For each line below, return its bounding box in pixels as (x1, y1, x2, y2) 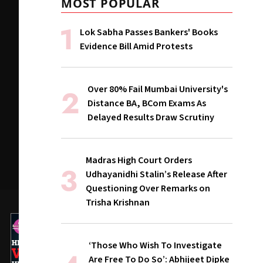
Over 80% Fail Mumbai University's (87, 83, 228, 96)
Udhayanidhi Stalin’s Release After (86, 168, 227, 181)
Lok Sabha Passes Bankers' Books (80, 26, 218, 39)
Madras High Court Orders (86, 154, 192, 167)
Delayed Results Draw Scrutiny (87, 111, 214, 124)
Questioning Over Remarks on (86, 182, 210, 195)
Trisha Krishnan (86, 196, 150, 209)
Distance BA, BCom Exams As (87, 97, 206, 110)
